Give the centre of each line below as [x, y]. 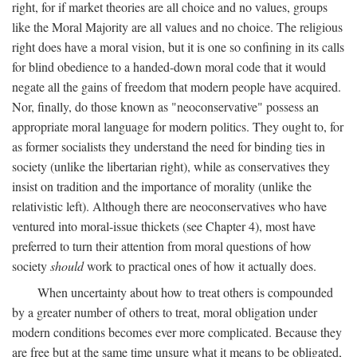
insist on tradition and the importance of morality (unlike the [162, 186]
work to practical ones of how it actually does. [200, 265]
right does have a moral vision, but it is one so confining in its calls [178, 46]
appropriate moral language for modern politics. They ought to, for [178, 126]
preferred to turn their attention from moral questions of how [162, 245]
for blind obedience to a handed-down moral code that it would [169, 66]
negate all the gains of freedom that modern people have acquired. [177, 86]
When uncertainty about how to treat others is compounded [185, 292]
